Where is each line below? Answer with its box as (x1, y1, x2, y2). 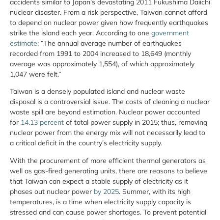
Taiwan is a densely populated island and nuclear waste (10, 87, 185, 96)
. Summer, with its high (119, 187, 191, 196)
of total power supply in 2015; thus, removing (64, 118, 207, 127)
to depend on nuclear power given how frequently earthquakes (10, 18, 208, 27)
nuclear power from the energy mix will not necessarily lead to (10, 128, 205, 137)
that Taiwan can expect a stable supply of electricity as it (10, 176, 188, 186)
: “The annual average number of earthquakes (37, 38, 182, 48)
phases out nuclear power (10, 187, 94, 196)
